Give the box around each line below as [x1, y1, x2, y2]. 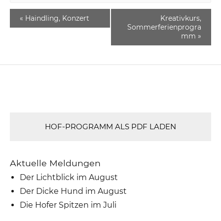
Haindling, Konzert [23, 13, 90, 23]
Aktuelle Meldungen [10, 157, 101, 168]
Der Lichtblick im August [20, 172, 118, 182]
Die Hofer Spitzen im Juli [20, 200, 117, 210]
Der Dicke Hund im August [20, 186, 127, 196]
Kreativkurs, [160, 13, 201, 23]
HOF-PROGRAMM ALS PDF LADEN [45, 121, 176, 131]
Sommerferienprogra [127, 22, 201, 32]
